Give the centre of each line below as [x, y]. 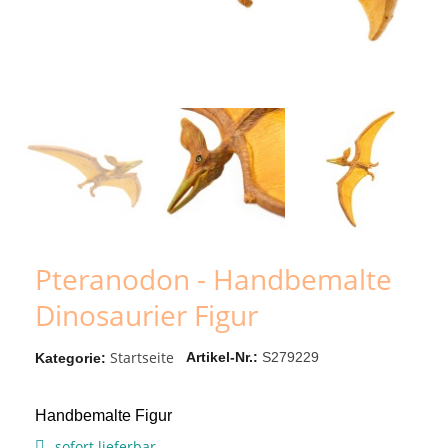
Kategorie [68, 357]
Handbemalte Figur [103, 415]
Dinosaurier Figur [146, 314]
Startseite [142, 357]
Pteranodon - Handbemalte [116, 278]
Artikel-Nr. [219, 356]
